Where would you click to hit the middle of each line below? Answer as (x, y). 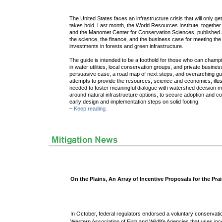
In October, (85, 214)
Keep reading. (91, 109)
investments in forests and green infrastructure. (127, 46)
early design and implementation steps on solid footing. (135, 102)
